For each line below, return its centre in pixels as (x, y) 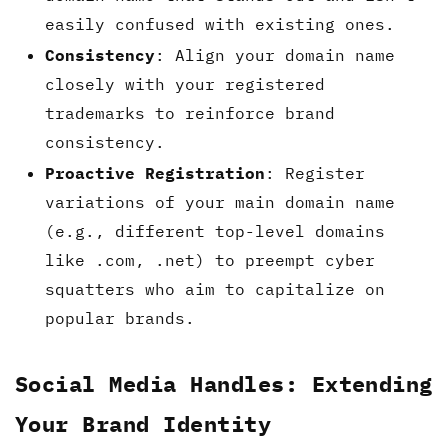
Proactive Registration (155, 172)
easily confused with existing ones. (220, 23)
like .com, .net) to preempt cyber (210, 259)
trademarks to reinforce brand (190, 112)
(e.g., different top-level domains (215, 230)
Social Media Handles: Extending (224, 383)
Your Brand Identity (143, 423)
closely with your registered (185, 83)
